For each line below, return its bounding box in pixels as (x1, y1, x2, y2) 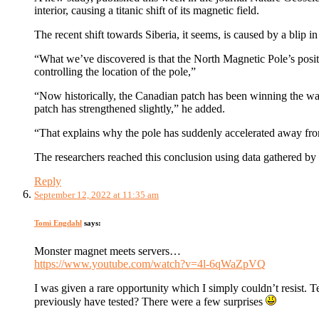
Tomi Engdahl (34, 218, 82, 227)
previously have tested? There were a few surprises (34, 295, 266, 308)
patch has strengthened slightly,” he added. (34, 103, 225, 115)
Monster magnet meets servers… (34, 244, 181, 257)
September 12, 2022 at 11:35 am (34, 189, 159, 200)
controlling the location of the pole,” (34, 66, 196, 78)
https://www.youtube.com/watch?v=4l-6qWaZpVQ (34, 257, 266, 270)
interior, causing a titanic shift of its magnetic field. (34, 4, 259, 16)
